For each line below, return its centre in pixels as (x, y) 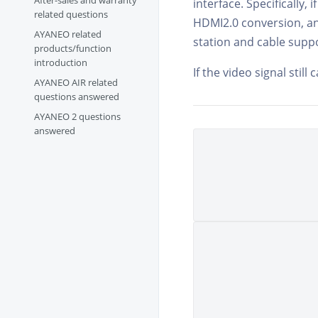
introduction (61, 63)
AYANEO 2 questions (78, 117)
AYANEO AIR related (76, 83)
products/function (73, 49)
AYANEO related (68, 34)
